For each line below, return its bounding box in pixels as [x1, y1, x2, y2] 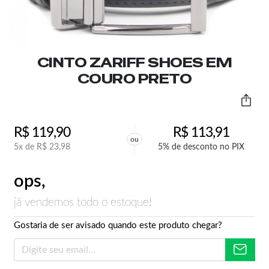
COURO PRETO [77, 70, 192, 88]
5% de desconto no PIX [157, 143, 244, 151]
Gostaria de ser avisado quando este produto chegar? [14, 221, 222, 230]
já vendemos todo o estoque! [14, 197, 152, 208]
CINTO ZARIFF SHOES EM [37, 53, 232, 71]
